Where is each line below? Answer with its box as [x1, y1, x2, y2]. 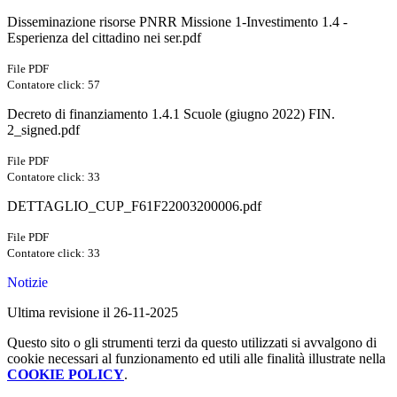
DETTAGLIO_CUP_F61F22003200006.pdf [7, 198, 261, 214]
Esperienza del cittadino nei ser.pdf [7, 30, 201, 46]
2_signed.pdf [7, 122, 80, 138]
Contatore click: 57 [7, 78, 100, 92]
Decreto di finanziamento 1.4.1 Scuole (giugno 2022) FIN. [7, 106, 335, 122]
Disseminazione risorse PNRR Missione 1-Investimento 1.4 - [7, 14, 347, 30]
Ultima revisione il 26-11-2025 [7, 305, 178, 321]
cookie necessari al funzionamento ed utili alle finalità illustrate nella [7, 351, 385, 367]
